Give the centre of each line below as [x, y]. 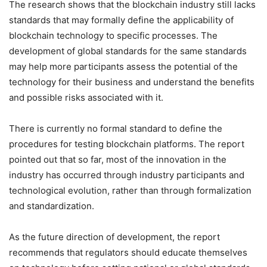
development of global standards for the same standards [128, 51]
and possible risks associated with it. [86, 97]
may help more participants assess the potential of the [123, 66]
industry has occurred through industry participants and [127, 175]
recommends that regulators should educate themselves [128, 252]
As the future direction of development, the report [114, 237]
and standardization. [52, 206]
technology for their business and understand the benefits [132, 82]
